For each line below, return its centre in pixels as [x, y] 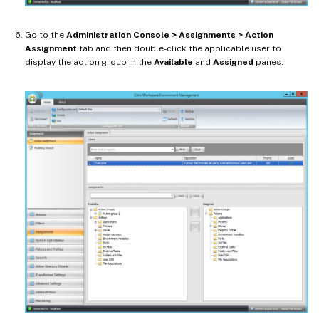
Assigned [233, 62]
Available [173, 62]
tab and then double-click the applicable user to [179, 49]
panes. [268, 62]
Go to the [46, 35]
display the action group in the [89, 62]
